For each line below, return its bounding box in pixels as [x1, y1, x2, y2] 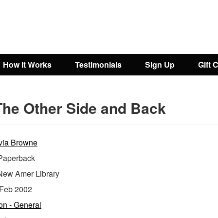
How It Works [3, 59, 52, 70]
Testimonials [75, 59, 122, 70]
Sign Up [145, 59, 175, 70]
